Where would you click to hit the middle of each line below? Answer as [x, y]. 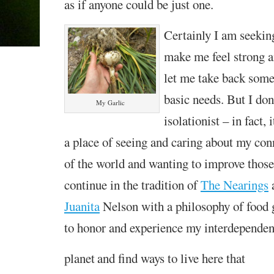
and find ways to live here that [171, 258]
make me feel [198, 56]
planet [79, 258]
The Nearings [234, 184]
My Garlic [111, 102]
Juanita [82, 206]
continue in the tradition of [132, 184]
